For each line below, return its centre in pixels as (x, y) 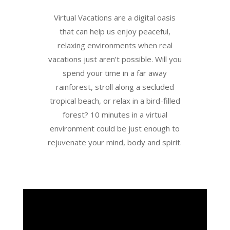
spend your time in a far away (115, 73)
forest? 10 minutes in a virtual (115, 115)
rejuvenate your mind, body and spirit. (115, 142)
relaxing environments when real (115, 45)
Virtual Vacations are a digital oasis (115, 18)
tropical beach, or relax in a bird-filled (115, 101)
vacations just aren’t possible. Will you (115, 59)
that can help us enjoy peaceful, (115, 32)
